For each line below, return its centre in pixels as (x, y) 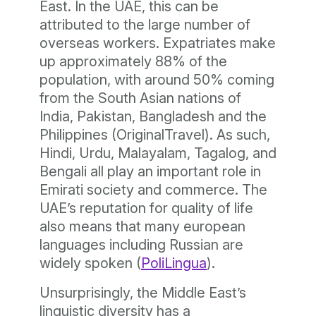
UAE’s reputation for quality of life (146, 208)
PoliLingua (174, 263)
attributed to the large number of (145, 25)
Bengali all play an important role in (150, 171)
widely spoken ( (90, 263)
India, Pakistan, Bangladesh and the (153, 116)
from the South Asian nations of (140, 98)
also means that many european (142, 226)
